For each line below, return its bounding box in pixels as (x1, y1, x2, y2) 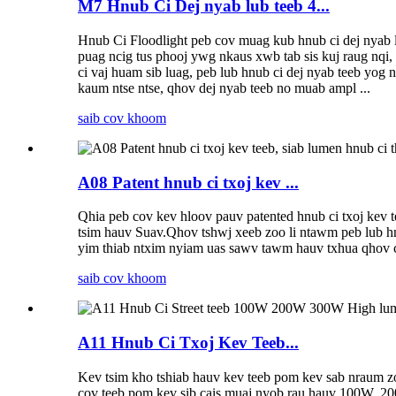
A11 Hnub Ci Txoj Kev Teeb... (78, 333, 299, 353)
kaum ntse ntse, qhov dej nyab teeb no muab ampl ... (78, 80, 370, 95)
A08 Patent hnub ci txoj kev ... (78, 172, 299, 192)
